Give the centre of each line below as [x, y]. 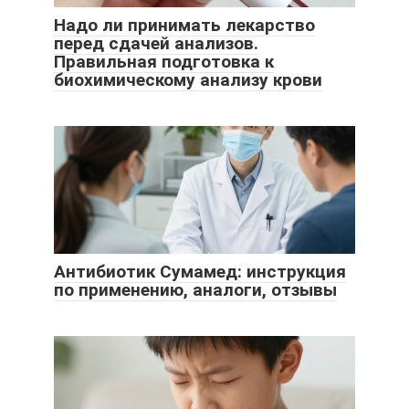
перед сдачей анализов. [156, 44]
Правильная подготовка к [164, 62]
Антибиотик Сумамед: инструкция [200, 272]
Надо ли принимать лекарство [184, 26]
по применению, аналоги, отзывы [195, 290]
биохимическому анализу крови [188, 80]
